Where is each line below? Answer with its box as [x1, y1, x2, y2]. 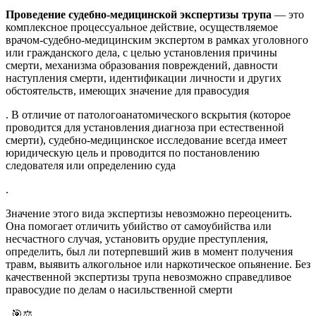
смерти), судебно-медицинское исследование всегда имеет [6, 133, 287, 146]
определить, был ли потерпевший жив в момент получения [6, 245, 293, 257]
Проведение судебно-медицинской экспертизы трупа [6, 8, 272, 20]
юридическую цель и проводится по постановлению [6, 146, 260, 159]
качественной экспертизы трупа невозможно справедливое [6, 270, 291, 283]
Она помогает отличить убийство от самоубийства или [6, 219, 272, 232]
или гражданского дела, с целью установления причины [6, 46, 277, 59]
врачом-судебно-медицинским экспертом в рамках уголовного [6, 33, 308, 46]
